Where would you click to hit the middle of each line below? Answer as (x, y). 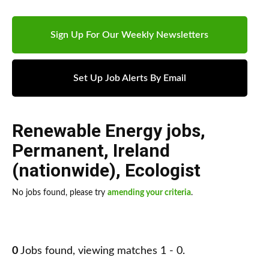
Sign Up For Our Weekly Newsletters (130, 35)
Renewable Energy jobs (106, 131)
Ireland (141, 151)
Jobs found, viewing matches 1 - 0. (101, 251)
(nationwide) (64, 171)
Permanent (58, 151)
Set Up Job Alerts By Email (129, 78)
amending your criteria (149, 193)
